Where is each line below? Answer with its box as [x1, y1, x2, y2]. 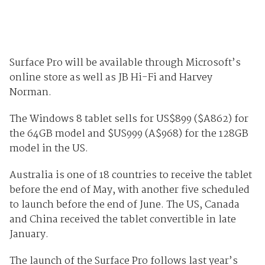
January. [9, 227, 51, 243]
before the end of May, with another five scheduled [9, 182, 250, 199]
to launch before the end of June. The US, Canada [9, 197, 240, 214]
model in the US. [9, 141, 91, 157]
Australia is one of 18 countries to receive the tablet [9, 167, 252, 184]
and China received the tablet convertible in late [9, 212, 236, 228]
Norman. [9, 85, 54, 101]
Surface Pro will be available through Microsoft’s [9, 55, 241, 72]
